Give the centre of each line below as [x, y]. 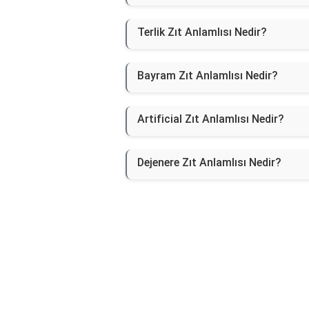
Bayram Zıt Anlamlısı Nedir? [208, 76]
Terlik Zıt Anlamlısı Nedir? [202, 32]
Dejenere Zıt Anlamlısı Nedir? [209, 163]
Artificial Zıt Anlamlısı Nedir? [211, 119]
